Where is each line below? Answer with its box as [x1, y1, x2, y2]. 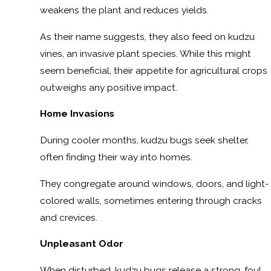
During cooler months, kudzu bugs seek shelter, [39, 134, 249, 146]
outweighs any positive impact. [39, 81, 177, 93]
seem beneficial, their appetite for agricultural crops [39, 64, 267, 76]
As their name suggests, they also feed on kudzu [39, 30, 255, 42]
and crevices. [39, 211, 97, 223]
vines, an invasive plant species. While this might [39, 47, 251, 59]
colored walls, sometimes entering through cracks [39, 194, 262, 206]
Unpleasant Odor [39, 238, 123, 250]
